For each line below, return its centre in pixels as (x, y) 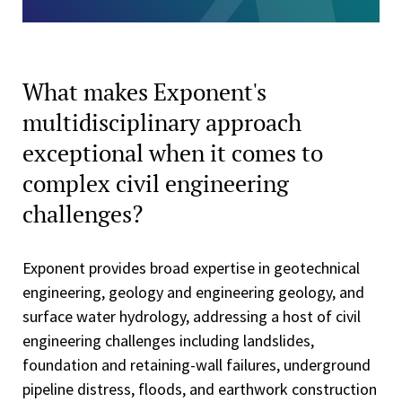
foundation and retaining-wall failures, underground (197, 365)
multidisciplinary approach (162, 122)
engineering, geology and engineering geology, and (193, 292)
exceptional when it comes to (173, 153)
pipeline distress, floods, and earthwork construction (200, 389)
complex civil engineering (156, 183)
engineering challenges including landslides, (168, 341)
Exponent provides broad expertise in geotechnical (191, 268)
